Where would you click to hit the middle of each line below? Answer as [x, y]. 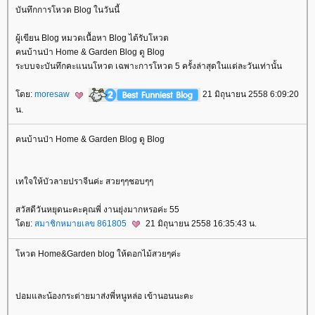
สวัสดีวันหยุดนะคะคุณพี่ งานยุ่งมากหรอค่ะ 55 [97, 209]
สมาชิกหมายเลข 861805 [82, 223]
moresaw [53, 95]
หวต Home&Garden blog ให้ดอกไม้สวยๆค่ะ [98, 253]
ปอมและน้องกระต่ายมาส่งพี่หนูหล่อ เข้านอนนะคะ [104, 296]
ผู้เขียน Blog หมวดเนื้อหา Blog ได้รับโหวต [92, 38]
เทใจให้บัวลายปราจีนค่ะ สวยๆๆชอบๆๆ [84, 181]
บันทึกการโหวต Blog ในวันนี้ [67, 10]
